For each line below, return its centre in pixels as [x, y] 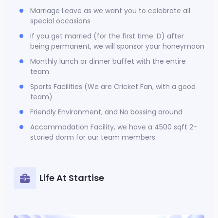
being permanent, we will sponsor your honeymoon [117, 46]
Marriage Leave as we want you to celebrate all [110, 11]
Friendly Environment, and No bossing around [106, 112]
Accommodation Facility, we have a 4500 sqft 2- [114, 127]
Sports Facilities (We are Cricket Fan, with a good [113, 87]
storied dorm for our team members [93, 137]
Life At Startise [72, 178]
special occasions [60, 21]
